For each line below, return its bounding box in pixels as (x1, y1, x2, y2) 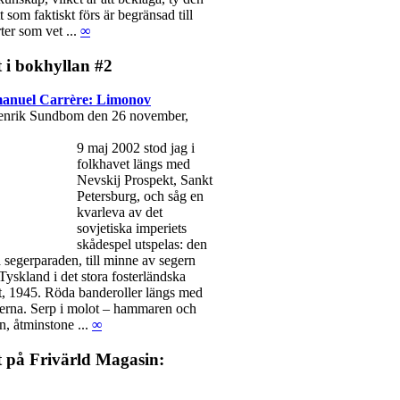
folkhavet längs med (77, 156, 190, 172)
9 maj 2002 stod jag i (77, 140, 195, 156)
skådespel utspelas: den (77, 237, 207, 253)
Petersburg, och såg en (77, 188, 204, 204)
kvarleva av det (77, 204, 162, 221)
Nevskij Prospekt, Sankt (77, 172, 212, 188)
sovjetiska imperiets (77, 221, 187, 237)
